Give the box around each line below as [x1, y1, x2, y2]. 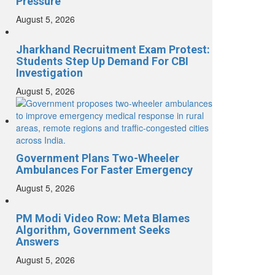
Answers [16, 235, 59, 249]
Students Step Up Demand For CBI [16, 55, 188, 68]
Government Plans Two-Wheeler [16, 152, 179, 165]
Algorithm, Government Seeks [16, 223, 170, 237]
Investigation [16, 66, 83, 80]
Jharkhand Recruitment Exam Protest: [16, 43, 210, 56]
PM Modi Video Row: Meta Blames [16, 212, 190, 225]
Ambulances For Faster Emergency [16, 163, 193, 177]
